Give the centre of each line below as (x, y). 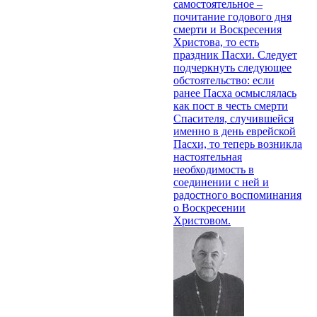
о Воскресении (209, 207)
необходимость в (214, 169)
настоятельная (208, 156)
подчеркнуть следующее (232, 67)
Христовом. (202, 220)
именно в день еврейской (235, 131)
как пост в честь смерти (231, 105)
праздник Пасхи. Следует (235, 54)
